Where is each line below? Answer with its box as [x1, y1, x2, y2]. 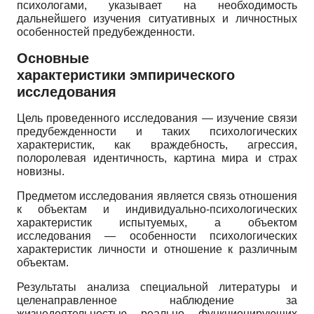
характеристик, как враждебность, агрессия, [17, 139, 297, 151]
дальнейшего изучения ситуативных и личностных [17, 13, 297, 25]
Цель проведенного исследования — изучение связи [17, 112, 297, 125]
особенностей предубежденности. [17, 26, 195, 39]
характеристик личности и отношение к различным [17, 243, 297, 256]
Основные [17, 50, 89, 67]
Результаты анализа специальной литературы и [17, 281, 297, 294]
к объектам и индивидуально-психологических [17, 203, 297, 216]
